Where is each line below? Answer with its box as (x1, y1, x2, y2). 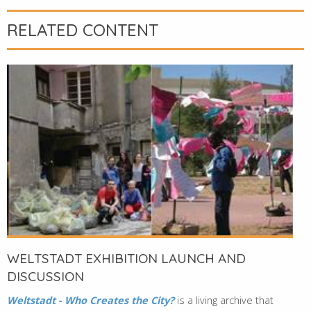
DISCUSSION (7, 268, 84, 285)
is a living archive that (177, 294, 274, 308)
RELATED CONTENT (7, 19, 158, 40)
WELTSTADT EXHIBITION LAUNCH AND (7, 250, 246, 267)
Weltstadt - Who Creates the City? (7, 294, 177, 308)
